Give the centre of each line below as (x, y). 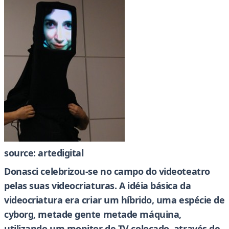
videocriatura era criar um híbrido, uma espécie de (114, 200)
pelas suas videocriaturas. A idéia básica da (98, 186)
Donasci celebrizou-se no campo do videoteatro (107, 171)
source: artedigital (44, 153)
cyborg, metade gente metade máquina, (93, 214)
